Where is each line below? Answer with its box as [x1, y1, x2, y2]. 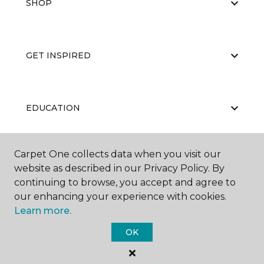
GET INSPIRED [26, 50, 91, 61]
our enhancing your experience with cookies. [14, 191, 226, 202]
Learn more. [14, 205, 71, 216]
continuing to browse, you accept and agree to [14, 177, 236, 188]
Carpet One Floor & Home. [92, 249, 204, 259]
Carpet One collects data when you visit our [14, 148, 221, 160]
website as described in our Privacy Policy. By [14, 163, 225, 174]
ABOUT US [26, 155, 72, 166]
